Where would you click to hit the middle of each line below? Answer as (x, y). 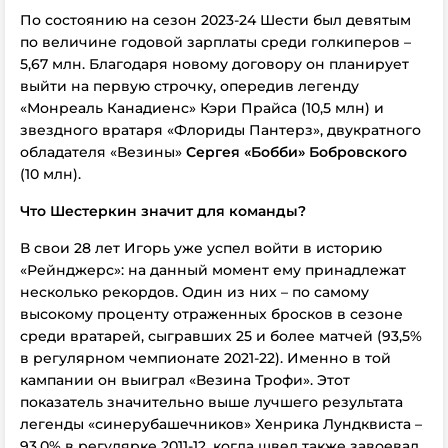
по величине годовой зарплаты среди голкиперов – (215, 42)
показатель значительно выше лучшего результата (211, 402)
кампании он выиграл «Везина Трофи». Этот (185, 380)
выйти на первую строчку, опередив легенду (189, 86)
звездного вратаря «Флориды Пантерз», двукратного (220, 130)
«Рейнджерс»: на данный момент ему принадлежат (213, 270)
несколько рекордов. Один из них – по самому (194, 292)
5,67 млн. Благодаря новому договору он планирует (214, 64)
